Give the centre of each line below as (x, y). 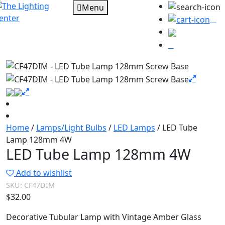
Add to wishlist (44, 173)
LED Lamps (134, 127)
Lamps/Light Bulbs (71, 127)
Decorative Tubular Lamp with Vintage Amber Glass (104, 217)
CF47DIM (39, 185)
